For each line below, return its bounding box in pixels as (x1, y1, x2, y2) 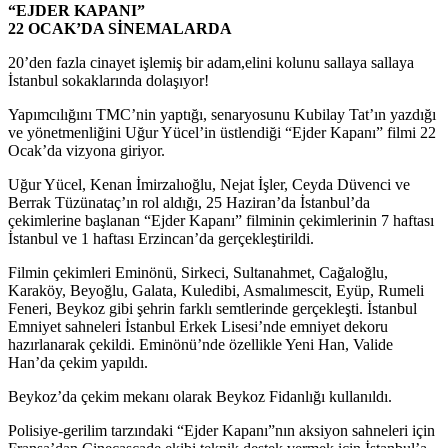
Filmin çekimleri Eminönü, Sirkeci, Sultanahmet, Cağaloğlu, (8, 263, 388, 281)
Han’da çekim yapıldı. (8, 353, 148, 371)
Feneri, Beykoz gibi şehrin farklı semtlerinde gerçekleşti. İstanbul (8, 299, 417, 317)
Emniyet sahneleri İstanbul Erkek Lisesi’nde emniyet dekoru (8, 317, 388, 335)
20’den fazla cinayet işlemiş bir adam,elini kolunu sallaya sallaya (8, 53, 414, 71)
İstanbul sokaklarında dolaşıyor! (8, 71, 209, 89)
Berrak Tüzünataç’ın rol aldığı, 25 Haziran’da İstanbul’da (8, 193, 370, 211)
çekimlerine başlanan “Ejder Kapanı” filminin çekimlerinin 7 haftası (8, 211, 434, 229)
